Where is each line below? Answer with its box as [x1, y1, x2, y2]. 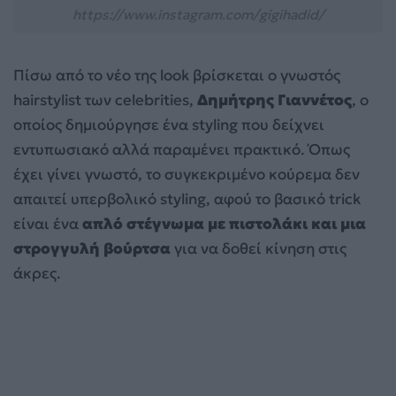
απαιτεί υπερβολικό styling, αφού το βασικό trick [13, 188, 361, 209]
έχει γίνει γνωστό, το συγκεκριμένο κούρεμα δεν [13, 164, 360, 184]
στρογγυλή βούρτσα [13, 238, 171, 258]
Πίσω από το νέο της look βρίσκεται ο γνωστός [13, 65, 340, 85]
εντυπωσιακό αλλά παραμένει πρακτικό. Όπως [13, 139, 350, 159]
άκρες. [13, 263, 61, 283]
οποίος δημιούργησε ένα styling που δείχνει [13, 114, 324, 134]
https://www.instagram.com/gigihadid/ [72, 5, 324, 23]
